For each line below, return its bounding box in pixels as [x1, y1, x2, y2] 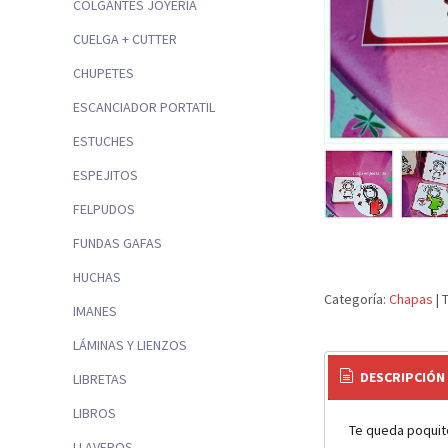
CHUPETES [73, 64, 134, 83]
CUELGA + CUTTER [73, 30, 177, 49]
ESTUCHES [73, 132, 134, 151]
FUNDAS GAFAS [73, 234, 162, 253]
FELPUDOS [73, 200, 135, 219]
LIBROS [73, 404, 116, 423]
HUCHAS [73, 268, 121, 287]
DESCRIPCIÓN [357, 368, 446, 387]
